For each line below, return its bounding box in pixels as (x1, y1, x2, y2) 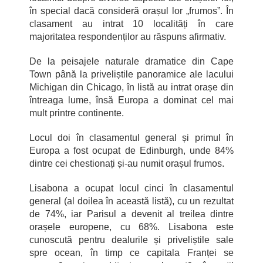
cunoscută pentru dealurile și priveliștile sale (29, 234, 234, 245)
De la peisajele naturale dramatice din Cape (29, 56, 234, 66)
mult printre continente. (29, 107, 124, 118)
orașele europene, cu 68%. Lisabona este (29, 221, 234, 232)
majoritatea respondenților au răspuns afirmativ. (29, 31, 226, 42)
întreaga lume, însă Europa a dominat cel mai (29, 95, 234, 105)
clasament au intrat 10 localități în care (29, 18, 234, 29)
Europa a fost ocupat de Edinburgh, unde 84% (29, 145, 234, 156)
